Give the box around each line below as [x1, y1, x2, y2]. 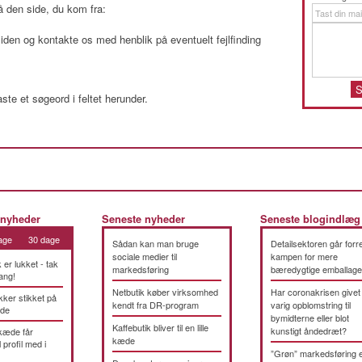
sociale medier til [112, 250, 177, 263]
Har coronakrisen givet [271, 285, 360, 298]
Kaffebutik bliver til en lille [112, 321, 208, 334]
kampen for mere [271, 250, 338, 263]
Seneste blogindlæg [260, 212, 360, 226]
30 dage [28, 233, 60, 246]
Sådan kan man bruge [112, 237, 199, 250]
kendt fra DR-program [112, 298, 199, 311]
